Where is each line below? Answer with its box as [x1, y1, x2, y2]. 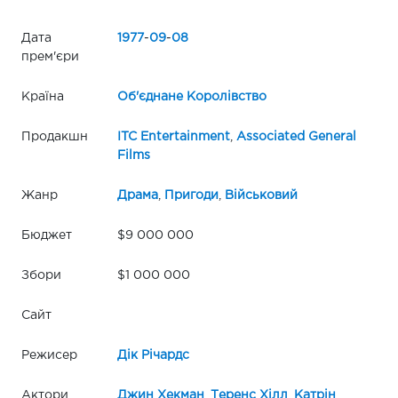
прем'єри [21, 51, 79, 62]
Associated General [235, 131, 356, 142]
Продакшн [21, 131, 88, 142]
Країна [21, 91, 64, 102]
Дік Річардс [116, 349, 189, 361]
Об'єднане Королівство [116, 91, 267, 102]
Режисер [21, 349, 77, 361]
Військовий [224, 189, 298, 201]
